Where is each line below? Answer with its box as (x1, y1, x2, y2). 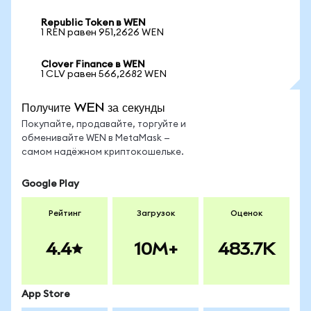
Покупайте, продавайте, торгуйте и (22, 120, 186, 129)
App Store (22, 289, 70, 299)
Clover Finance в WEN (41, 60, 145, 69)
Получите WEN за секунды (22, 100, 165, 115)
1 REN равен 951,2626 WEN (41, 28, 164, 37)
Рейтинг (48, 209, 81, 217)
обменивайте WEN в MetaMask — (22, 134, 170, 143)
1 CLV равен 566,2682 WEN (41, 69, 167, 79)
